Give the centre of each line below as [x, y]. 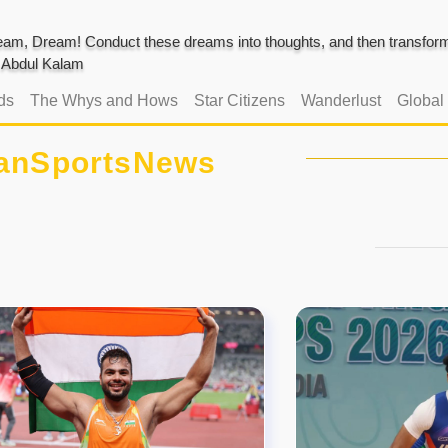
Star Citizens [239, 100]
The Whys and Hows [103, 100]
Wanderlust [340, 100]
